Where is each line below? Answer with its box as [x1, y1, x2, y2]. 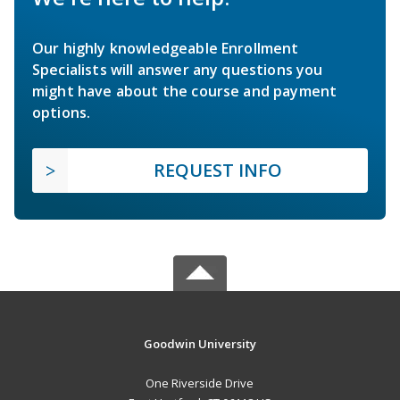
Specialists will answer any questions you [32, 59, 323, 79]
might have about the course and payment [32, 80, 337, 101]
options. [32, 102, 91, 122]
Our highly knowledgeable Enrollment [32, 37, 299, 58]
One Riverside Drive [146, 374, 254, 391]
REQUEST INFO [154, 157, 282, 182]
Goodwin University [143, 335, 256, 352]
